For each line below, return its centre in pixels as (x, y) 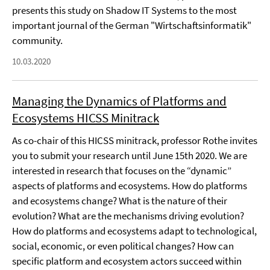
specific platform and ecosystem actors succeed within (127, 261)
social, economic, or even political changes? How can (123, 246)
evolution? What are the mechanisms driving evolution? (128, 216)
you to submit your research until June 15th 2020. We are (130, 155)
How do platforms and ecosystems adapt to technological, (134, 231)
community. (37, 40)
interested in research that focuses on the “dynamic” (122, 171)
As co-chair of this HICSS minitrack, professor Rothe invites (135, 140)
